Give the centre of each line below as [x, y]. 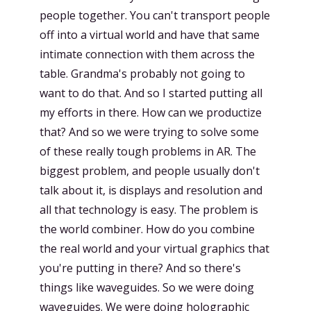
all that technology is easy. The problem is [149, 210]
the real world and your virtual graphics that [154, 249]
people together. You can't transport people [155, 15]
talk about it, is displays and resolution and [151, 190]
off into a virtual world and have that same [150, 35]
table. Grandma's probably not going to [142, 74]
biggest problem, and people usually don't [150, 171]
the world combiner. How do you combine [147, 229]
